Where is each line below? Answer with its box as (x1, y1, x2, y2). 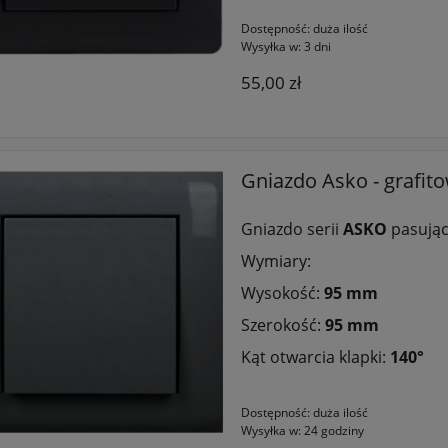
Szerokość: (240, 313, 325, 336)
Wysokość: (240, 281, 324, 304)
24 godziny (303, 421, 364, 439)
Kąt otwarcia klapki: (240, 345, 386, 368)
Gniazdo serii (240, 217, 343, 240)
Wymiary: (240, 249, 311, 272)
